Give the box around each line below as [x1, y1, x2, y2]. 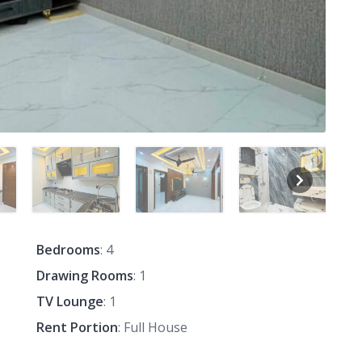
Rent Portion [36, 318, 118, 337]
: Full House [117, 318, 187, 337]
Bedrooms [36, 241, 100, 259]
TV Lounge [36, 293, 103, 311]
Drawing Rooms [36, 267, 133, 285]
